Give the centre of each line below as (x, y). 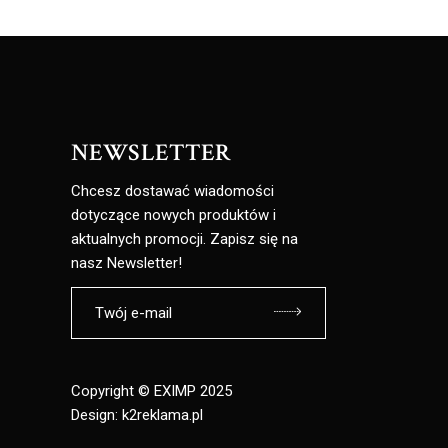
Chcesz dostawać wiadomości (172, 190)
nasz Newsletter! (126, 262)
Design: (96, 414)
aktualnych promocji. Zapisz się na (184, 238)
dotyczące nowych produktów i (173, 214)
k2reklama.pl (162, 414)
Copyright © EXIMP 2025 (151, 390)
